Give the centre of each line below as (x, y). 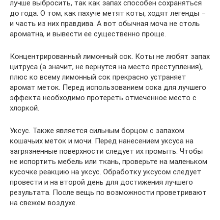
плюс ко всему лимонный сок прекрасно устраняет (98, 77)
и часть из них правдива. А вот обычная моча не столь (105, 24)
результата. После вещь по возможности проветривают (108, 193)
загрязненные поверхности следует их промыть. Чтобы (106, 151)
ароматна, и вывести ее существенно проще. (88, 34)
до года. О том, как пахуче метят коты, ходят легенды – (108, 14)
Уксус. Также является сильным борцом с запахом (97, 131)
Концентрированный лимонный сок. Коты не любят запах (110, 57)
